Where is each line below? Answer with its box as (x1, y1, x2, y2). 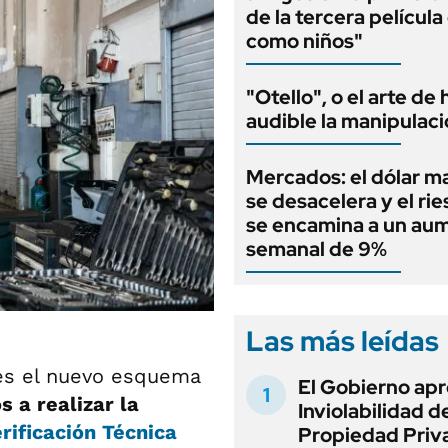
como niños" (246, 28, 363, 54)
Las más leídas (246, 322, 439, 360)
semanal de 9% (246, 236, 387, 262)
